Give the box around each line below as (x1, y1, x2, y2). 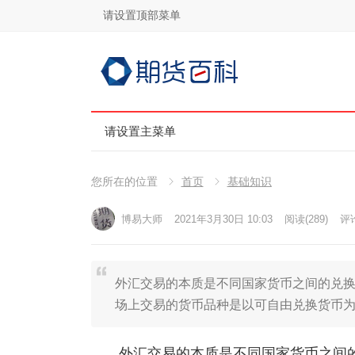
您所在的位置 (90, 175, 158, 188)
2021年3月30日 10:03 (174, 213, 273, 225)
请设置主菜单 (104, 124, 176, 138)
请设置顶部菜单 (102, 9, 181, 21)
